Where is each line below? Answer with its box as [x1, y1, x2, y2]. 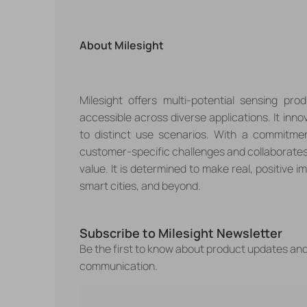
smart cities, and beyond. [79, 177, 201, 193]
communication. [79, 258, 158, 273]
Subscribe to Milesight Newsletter [79, 224, 282, 241]
